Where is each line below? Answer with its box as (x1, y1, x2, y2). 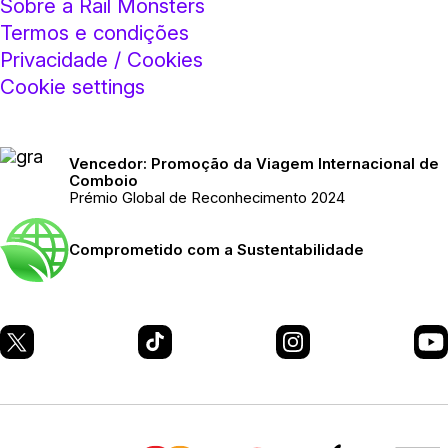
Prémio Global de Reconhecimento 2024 (68, 188, 345, 207)
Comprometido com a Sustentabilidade (68, 240, 364, 259)
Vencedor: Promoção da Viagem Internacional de (68, 154, 439, 173)
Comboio (68, 171, 138, 190)
